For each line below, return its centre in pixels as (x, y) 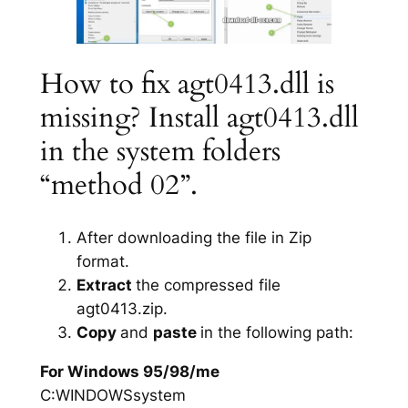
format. (102, 261)
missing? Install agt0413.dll (199, 118)
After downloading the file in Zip (194, 237)
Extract (106, 285)
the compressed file (208, 285)
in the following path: (276, 332)
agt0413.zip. (122, 308)
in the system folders (160, 152)
